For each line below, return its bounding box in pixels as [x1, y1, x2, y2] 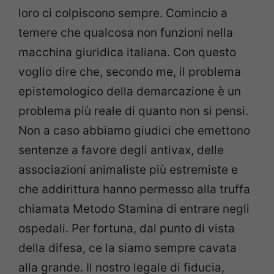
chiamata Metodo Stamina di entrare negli [18, 201, 250, 216]
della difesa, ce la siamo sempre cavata [18, 240, 237, 255]
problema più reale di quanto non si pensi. [18, 103, 248, 118]
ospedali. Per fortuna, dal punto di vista [18, 221, 235, 235]
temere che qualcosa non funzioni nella [18, 25, 233, 40]
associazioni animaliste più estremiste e [18, 162, 238, 177]
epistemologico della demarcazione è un [18, 84, 241, 98]
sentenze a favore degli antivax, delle [18, 143, 224, 157]
